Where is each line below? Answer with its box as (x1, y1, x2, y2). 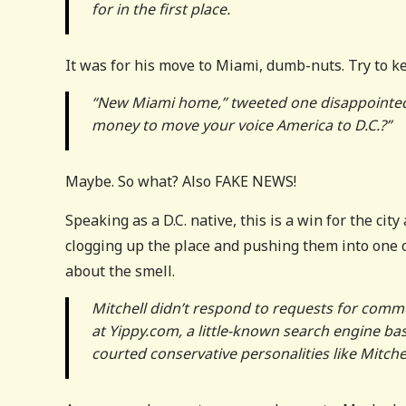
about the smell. (65, 261, 175, 281)
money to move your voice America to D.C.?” (92, 115, 391, 135)
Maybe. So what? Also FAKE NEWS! (65, 171, 296, 191)
